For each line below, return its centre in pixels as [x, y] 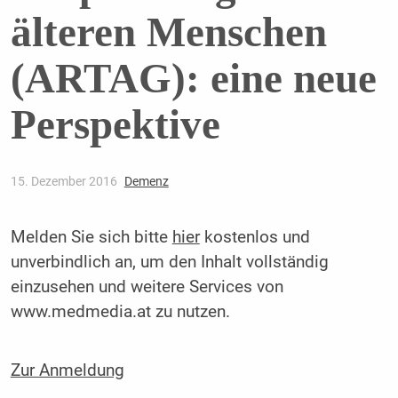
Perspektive [115, 125]
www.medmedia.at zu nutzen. [120, 312]
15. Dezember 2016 [65, 182]
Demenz [146, 182]
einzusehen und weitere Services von [147, 287]
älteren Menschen [168, 32]
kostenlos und [255, 238]
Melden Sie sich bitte [91, 238]
